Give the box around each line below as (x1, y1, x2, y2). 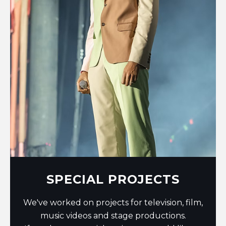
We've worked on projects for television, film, (23, 198, 203, 208)
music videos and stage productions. (40, 211, 186, 221)
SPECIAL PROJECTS (46, 172, 180, 187)
